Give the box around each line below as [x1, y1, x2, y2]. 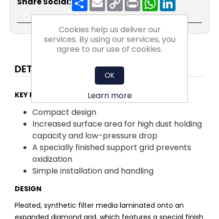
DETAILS [15, 62, 52, 76]
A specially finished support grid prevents [32, 142, 191, 153]
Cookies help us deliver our [58, 23, 161, 35]
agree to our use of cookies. [57, 43, 162, 55]
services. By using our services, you [44, 33, 175, 45]
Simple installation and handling [32, 165, 153, 177]
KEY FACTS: [15, 90, 55, 100]
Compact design [32, 107, 96, 118]
